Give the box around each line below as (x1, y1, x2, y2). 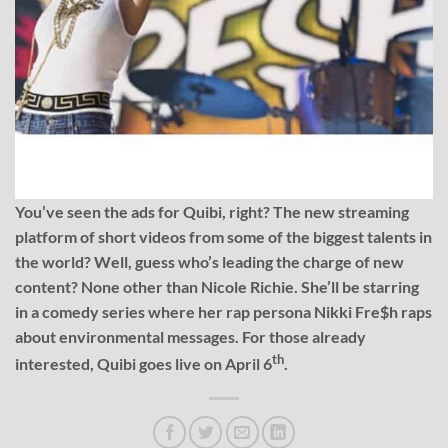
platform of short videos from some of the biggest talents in (15, 227, 432, 247)
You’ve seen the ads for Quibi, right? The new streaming (15, 202, 409, 222)
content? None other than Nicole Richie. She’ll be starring (15, 277, 419, 297)
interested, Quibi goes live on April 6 (15, 354, 272, 374)
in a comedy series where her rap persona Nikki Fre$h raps (15, 302, 432, 322)
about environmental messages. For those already (15, 327, 366, 347)
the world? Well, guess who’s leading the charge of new (15, 252, 404, 272)
